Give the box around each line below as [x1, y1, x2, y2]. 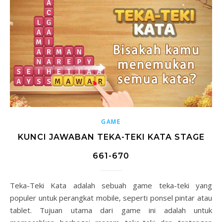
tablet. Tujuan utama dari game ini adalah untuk [10, 205, 212, 215]
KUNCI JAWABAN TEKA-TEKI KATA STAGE [17, 132, 205, 142]
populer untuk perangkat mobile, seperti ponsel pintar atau [10, 192, 212, 203]
